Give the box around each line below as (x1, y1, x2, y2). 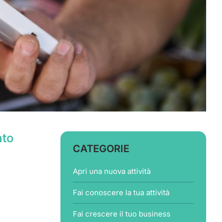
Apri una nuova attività (72, 166, 151, 176)
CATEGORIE (72, 143, 129, 155)
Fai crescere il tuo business (72, 209, 170, 219)
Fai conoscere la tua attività (72, 188, 169, 197)
